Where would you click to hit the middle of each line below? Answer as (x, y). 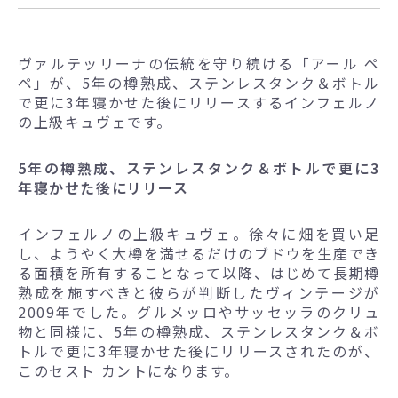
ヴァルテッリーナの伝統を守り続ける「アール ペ (199, 63)
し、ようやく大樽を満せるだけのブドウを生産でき (199, 253)
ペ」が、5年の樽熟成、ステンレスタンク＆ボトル (199, 82)
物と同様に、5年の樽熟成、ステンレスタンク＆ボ (199, 331)
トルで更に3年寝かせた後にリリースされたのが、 (199, 350)
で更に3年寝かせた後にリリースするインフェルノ (199, 102)
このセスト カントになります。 (129, 370)
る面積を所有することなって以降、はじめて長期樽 (199, 272)
